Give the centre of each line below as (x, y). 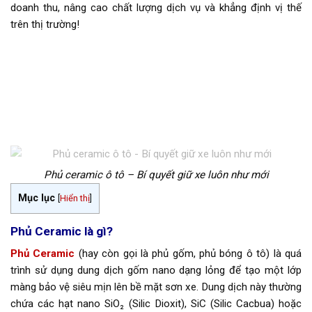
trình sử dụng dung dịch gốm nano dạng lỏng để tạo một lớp (156, 270)
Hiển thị (75, 198)
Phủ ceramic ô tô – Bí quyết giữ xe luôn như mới (156, 175)
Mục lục (37, 198)
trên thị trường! (45, 25)
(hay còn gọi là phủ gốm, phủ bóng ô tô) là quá (188, 253)
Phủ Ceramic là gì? (62, 232)
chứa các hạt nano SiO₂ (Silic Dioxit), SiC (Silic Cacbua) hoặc (156, 303)
